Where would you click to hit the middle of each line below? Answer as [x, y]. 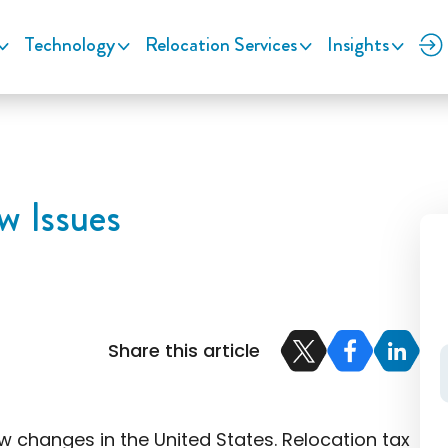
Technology [69, 44]
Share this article [183, 350]
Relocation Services [221, 44]
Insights [358, 44]
